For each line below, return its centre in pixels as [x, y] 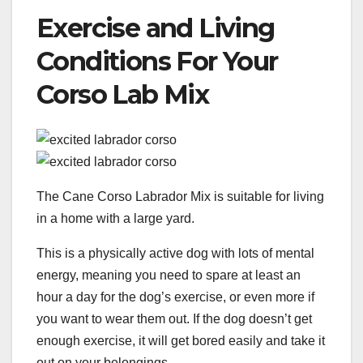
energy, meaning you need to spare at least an [169, 275]
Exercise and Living [156, 28]
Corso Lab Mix [123, 94]
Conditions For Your [157, 61]
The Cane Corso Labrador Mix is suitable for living [180, 197]
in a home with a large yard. [115, 219]
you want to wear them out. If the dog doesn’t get [174, 319]
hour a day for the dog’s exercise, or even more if [175, 297]
